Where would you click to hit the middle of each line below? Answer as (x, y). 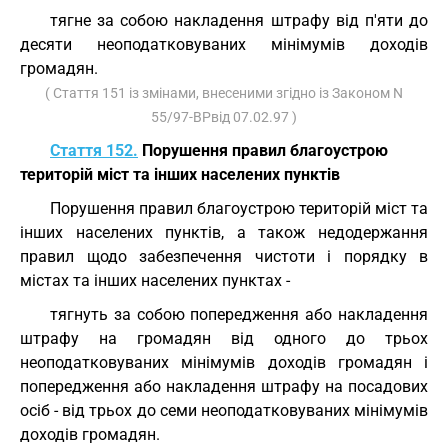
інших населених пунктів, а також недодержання (224, 232)
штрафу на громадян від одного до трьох (224, 338)
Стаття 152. (94, 150)
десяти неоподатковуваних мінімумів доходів (224, 44)
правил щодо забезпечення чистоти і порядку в (224, 256)
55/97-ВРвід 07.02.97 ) (224, 117)
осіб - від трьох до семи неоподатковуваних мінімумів (224, 410)
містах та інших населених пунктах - (155, 280)
